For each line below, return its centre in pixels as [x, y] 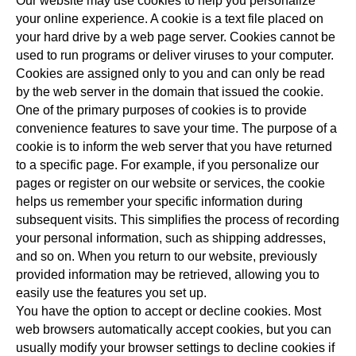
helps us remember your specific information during [159, 201]
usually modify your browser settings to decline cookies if [175, 348]
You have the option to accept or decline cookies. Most [168, 311]
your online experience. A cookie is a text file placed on [170, 19]
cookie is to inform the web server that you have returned [174, 147]
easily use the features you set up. [111, 293]
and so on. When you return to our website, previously [166, 256]
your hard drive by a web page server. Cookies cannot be [176, 37]
